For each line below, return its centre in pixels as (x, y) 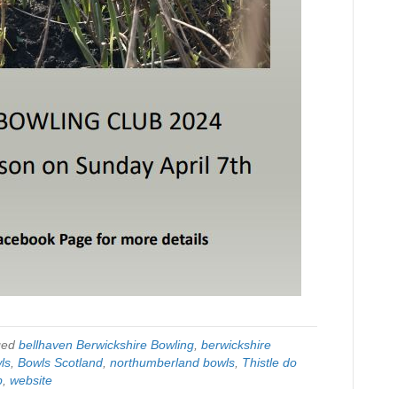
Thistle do (269, 362)
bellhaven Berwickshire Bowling (106, 345)
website (31, 380)
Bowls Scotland (60, 362)
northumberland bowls (172, 362)
